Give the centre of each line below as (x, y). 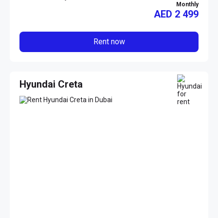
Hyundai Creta (51, 84)
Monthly (187, 5)
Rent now (109, 42)
